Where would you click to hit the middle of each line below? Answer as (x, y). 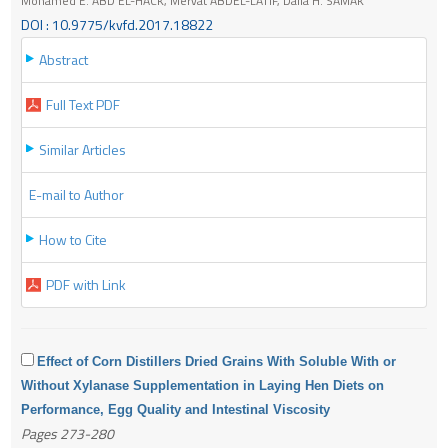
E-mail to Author (76, 194)
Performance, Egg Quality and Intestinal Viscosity (175, 409)
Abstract (63, 59)
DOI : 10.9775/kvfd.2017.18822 (117, 24)
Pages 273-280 (67, 433)
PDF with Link (86, 284)
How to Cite (73, 239)
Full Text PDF (83, 104)
